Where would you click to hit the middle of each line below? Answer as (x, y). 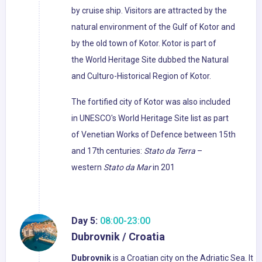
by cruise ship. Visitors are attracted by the (149, 11)
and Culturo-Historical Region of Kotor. (141, 76)
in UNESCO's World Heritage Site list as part (150, 118)
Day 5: (85, 221)
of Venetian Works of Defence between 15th (154, 135)
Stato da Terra (170, 151)
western (87, 168)
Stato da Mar (127, 168)
